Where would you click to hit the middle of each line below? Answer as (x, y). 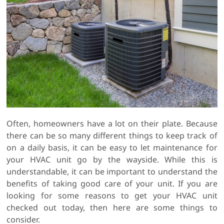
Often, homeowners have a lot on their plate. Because (112, 124)
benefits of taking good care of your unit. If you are (112, 184)
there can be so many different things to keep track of (112, 136)
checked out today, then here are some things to (112, 208)
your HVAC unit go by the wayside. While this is (112, 160)
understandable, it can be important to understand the (112, 172)
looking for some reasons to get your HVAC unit (112, 196)
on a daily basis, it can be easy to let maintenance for (112, 148)
